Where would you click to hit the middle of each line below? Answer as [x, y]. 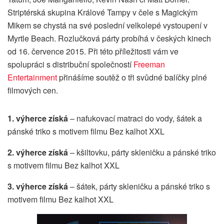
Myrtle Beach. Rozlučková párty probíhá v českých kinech [109, 38]
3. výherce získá [39, 186]
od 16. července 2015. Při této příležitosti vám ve [93, 51]
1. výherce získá [39, 118]
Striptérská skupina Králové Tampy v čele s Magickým [102, 12]
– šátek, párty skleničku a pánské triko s [140, 186]
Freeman [149, 64]
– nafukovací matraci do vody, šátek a [136, 118]
